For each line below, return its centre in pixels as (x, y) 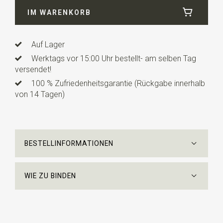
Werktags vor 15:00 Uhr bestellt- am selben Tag (114, 59)
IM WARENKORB (59, 12)
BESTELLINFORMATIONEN (69, 144)
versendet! (33, 70)
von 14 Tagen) (40, 95)
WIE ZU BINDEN (51, 176)
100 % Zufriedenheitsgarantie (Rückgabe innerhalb (118, 84)
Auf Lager (48, 45)
